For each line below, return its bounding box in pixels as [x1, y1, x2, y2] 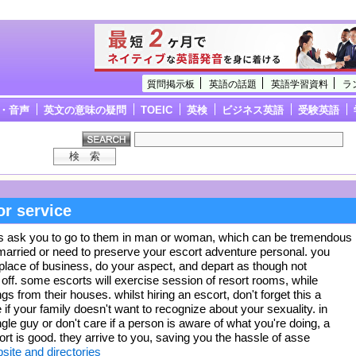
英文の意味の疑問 [43, 103, 126, 115]
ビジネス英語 [221, 103, 284, 115]
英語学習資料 [270, 78, 328, 89]
